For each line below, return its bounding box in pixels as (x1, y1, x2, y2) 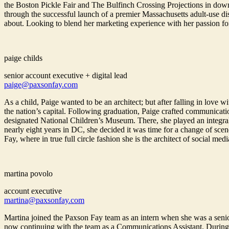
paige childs (4, 54, 42, 63)
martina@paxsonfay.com (4, 196, 84, 205)
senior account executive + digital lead (4, 71, 127, 80)
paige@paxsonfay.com (4, 80, 78, 89)
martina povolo (4, 169, 53, 178)
